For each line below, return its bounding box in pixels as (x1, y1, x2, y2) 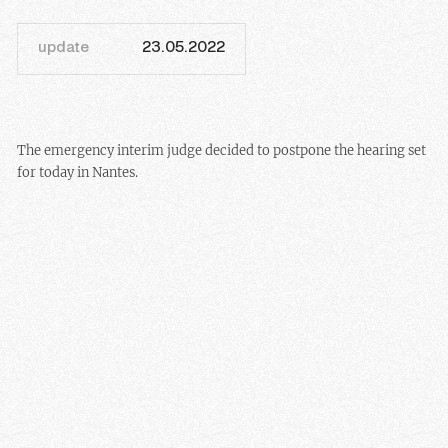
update (38, 41, 90, 56)
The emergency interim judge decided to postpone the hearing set (17, 142, 427, 160)
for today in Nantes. (17, 164, 139, 182)
